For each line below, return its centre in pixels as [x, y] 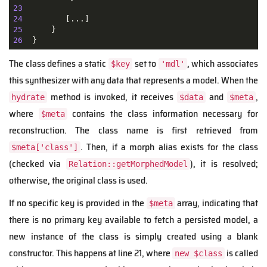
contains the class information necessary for [163, 114]
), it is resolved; [224, 164]
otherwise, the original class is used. [78, 181]
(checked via [38, 164]
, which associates [223, 64]
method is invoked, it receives [112, 97]
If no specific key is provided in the [78, 203]
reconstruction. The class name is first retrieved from [133, 131]
